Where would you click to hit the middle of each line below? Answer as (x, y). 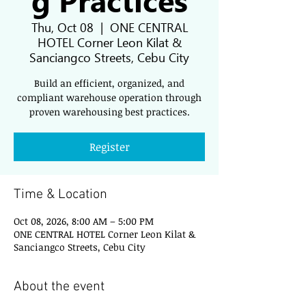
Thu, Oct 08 (62, 27)
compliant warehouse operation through (109, 97)
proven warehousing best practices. (109, 112)
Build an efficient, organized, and (109, 83)
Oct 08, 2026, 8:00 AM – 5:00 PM (84, 221)
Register (109, 147)
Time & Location (60, 195)
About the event (59, 287)
